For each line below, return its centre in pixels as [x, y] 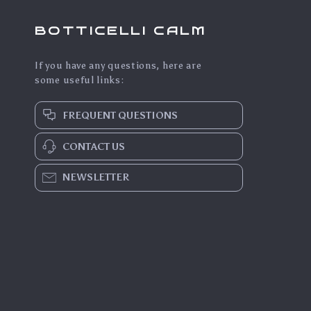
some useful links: [79, 80]
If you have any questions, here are [118, 66]
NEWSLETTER [96, 177]
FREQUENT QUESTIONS [120, 115]
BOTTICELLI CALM [120, 30]
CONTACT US [94, 146]
